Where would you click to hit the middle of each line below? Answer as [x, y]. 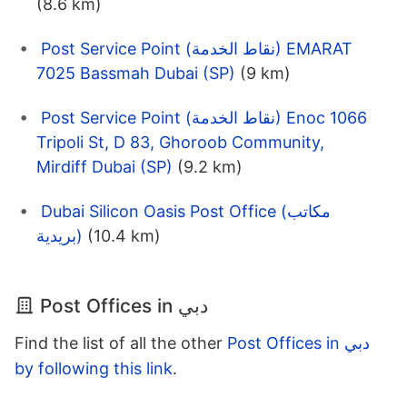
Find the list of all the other [121, 343]
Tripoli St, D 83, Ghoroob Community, [180, 143]
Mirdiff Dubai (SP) [104, 167]
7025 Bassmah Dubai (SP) [136, 74]
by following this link [94, 369]
